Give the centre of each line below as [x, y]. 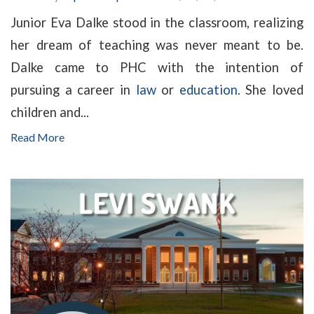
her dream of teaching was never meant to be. [157, 45]
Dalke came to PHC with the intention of [157, 67]
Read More [37, 137]
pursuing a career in [73, 89]
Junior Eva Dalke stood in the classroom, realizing [157, 22]
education [208, 89]
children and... [50, 112]
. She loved [270, 89]
